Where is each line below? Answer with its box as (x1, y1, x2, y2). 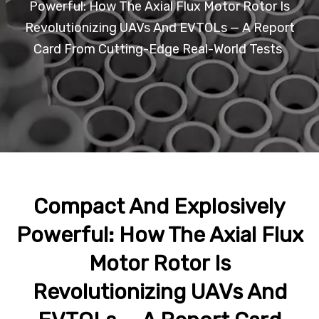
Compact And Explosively (33, 194, 286, 219)
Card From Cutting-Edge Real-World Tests (33, 41, 282, 57)
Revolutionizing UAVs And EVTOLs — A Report (24, 20, 295, 36)
